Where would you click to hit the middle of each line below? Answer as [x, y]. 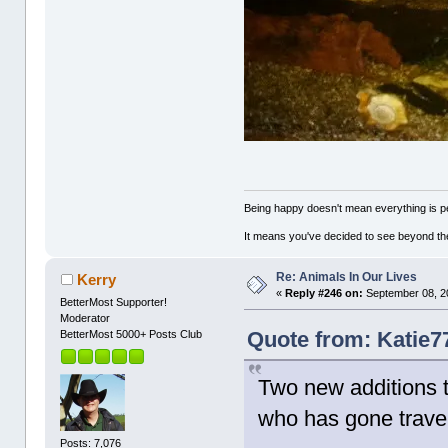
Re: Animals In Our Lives [347, 277]
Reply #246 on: [324, 293]
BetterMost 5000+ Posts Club [131, 334]
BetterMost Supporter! [114, 302]
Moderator [85, 318]
